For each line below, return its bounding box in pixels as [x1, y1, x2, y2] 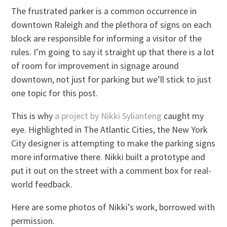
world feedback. [11, 178, 73, 191]
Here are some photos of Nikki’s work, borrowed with [11, 201, 215, 213]
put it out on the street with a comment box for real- [11, 165, 212, 177]
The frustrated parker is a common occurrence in [11, 5, 197, 17]
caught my [162, 110, 204, 122]
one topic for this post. [11, 87, 98, 99]
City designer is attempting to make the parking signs [11, 137, 216, 149]
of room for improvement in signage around [11, 60, 179, 72]
